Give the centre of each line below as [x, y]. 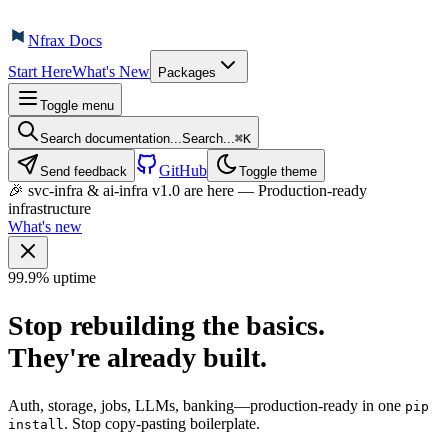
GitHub [183, 170]
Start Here [40, 71]
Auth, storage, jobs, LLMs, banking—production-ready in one [206, 406]
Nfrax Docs [65, 40]
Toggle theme [278, 171]
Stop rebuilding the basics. [166, 326]
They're [57, 358]
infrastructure [49, 208]
